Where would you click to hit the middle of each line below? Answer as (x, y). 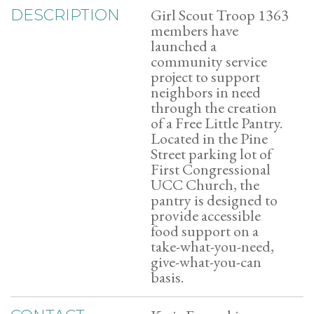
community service (209, 61)
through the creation (214, 108)
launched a (184, 46)
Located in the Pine (209, 138)
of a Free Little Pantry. (217, 123)
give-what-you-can (206, 262)
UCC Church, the (205, 185)
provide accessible (206, 216)
